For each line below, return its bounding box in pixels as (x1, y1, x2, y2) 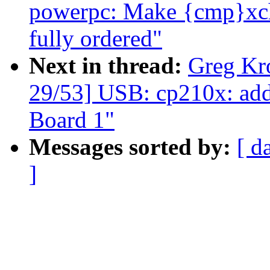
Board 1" (29, 107, 115, 133)
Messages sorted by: (29, 134, 237, 160)
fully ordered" (29, 25, 162, 52)
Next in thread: (29, 52, 188, 79)
